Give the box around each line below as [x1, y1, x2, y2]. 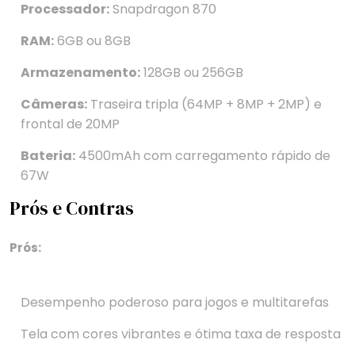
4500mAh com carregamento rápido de [75, 147, 330, 166]
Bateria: [21, 147, 75, 166]
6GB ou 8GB [54, 32, 131, 51]
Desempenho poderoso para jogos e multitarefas [21, 293, 329, 312]
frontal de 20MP [21, 115, 120, 134]
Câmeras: [21, 95, 87, 114]
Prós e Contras [10, 196, 134, 222]
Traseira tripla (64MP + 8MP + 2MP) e [87, 95, 322, 114]
